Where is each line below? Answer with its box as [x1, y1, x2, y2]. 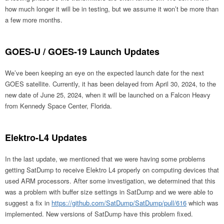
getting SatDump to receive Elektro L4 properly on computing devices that [5, 165, 219, 175]
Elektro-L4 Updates [5, 131, 87, 144]
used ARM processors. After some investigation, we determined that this [5, 176, 215, 186]
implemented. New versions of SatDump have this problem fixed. [5, 209, 193, 219]
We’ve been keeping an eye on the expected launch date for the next [5, 68, 204, 78]
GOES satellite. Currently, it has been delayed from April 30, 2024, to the [5, 79, 216, 89]
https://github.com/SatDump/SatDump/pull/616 [51, 198, 186, 208]
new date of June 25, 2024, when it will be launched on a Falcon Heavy [5, 90, 210, 100]
